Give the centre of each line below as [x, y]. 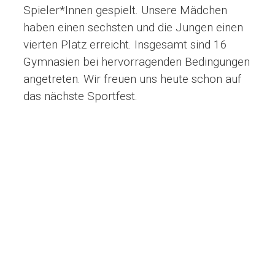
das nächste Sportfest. [80, 96]
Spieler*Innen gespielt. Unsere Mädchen [125, 10]
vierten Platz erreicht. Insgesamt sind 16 [125, 44]
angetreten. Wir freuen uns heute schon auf [132, 79]
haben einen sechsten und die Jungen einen [133, 27]
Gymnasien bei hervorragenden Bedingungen [137, 61]
